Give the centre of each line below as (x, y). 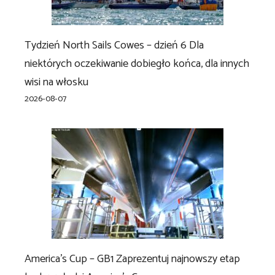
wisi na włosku (56, 82)
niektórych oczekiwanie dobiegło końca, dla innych (137, 64)
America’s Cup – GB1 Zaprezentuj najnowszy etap (132, 259)
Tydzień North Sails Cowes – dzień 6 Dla (114, 45)
